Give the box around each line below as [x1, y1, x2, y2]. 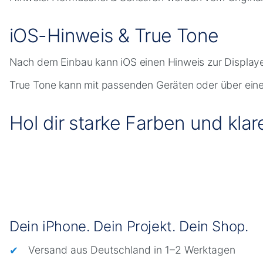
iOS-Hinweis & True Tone [9, 23, 219, 47]
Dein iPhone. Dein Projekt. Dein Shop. [9, 217, 248, 235]
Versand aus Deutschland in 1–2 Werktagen [28, 243, 235, 256]
